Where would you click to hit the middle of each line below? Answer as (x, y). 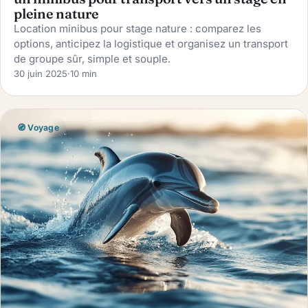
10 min (84, 74)
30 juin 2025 (41, 74)
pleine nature (56, 14)
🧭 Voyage (38, 127)
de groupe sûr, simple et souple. (92, 59)
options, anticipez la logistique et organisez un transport (151, 44)
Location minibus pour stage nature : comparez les (138, 29)
